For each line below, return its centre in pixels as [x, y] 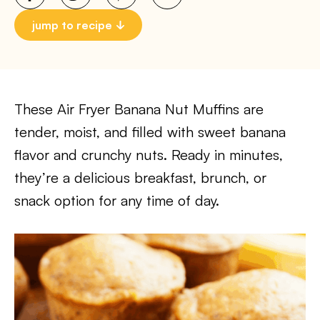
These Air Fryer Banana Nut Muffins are [139, 109]
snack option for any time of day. [117, 200]
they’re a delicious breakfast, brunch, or [140, 177]
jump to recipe [72, 25]
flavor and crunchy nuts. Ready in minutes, [149, 155]
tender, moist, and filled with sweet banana [150, 132]
